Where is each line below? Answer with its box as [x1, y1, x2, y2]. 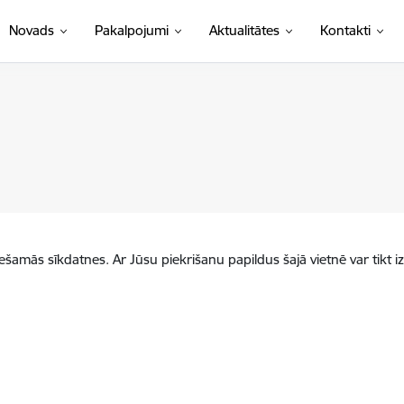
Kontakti [319, 22, 371, 39]
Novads [8, 22, 54, 39]
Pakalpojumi [94, 22, 169, 39]
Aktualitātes [208, 22, 280, 39]
